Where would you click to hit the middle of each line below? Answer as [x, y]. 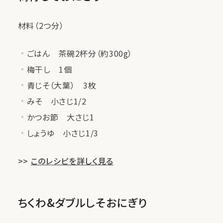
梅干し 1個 [49, 69]
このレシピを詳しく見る [72, 161]
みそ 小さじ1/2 [56, 101]
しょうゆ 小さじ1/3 [62, 133]
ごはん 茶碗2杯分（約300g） [80, 53]
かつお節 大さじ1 [60, 117]
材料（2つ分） [41, 25]
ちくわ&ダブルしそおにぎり [82, 202]
